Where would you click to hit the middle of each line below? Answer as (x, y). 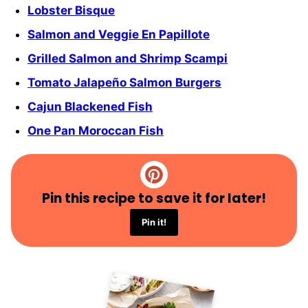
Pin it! (154, 222)
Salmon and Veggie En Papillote (119, 35)
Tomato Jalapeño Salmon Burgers (124, 83)
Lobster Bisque (71, 11)
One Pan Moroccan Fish (96, 131)
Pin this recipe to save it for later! (154, 199)
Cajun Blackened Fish (90, 107)
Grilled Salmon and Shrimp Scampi (128, 59)
